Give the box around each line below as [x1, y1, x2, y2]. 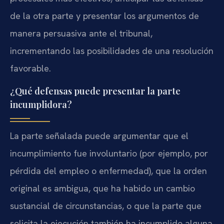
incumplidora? [10, 98, 72, 110]
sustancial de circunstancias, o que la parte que [10, 199, 201, 211]
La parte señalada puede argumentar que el [10, 129, 188, 141]
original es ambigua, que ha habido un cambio [10, 182, 195, 194]
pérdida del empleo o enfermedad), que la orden [10, 164, 207, 176]
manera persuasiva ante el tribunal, [10, 27, 152, 39]
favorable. [10, 62, 51, 74]
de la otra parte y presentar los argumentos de [10, 10, 199, 22]
